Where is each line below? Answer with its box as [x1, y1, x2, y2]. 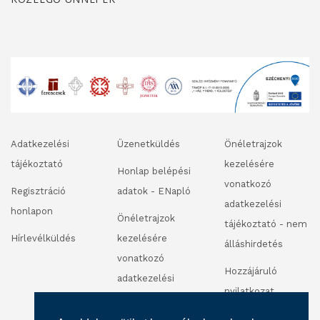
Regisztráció [11, 186, 66, 197]
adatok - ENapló [117, 186, 191, 197]
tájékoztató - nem [224, 219, 307, 230]
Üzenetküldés [117, 139, 181, 150]
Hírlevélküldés [11, 233, 76, 244]
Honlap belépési [117, 166, 191, 177]
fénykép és [224, 306, 274, 317]
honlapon [11, 206, 53, 217]
